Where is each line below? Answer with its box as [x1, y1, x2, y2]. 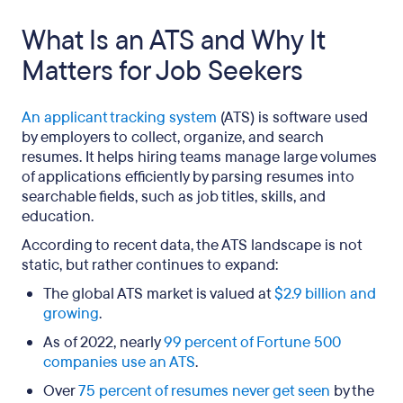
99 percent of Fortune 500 [164, 332, 341, 353]
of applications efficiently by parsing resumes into [22, 166, 354, 187]
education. [22, 206, 94, 227]
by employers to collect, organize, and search [22, 127, 324, 148]
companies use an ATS [43, 352, 195, 372]
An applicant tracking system [22, 107, 217, 128]
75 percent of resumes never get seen [78, 381, 330, 401]
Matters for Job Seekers [22, 53, 303, 90]
